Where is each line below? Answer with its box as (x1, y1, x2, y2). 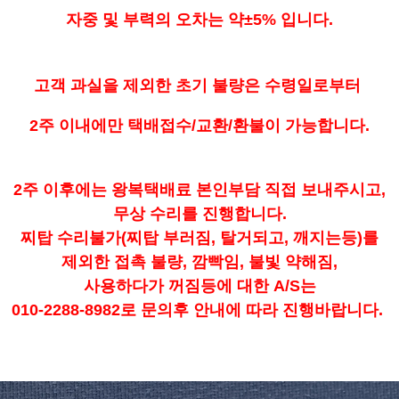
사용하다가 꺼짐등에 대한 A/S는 (83, 277, 316, 296)
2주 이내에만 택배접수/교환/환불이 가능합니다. (29, 117, 370, 135)
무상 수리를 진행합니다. (112, 205, 287, 224)
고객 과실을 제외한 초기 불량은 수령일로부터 (34, 77, 365, 95)
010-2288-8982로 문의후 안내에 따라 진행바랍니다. (12, 301, 387, 320)
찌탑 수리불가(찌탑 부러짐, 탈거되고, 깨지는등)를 (20, 229, 379, 248)
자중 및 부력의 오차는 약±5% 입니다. (66, 11, 333, 29)
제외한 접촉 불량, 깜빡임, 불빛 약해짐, (61, 253, 338, 272)
